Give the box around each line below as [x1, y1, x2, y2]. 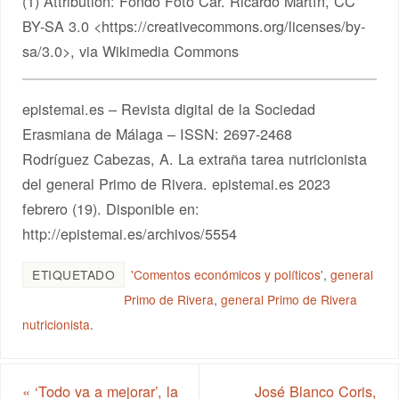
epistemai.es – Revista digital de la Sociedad [22, 98, 316, 120]
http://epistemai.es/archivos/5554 [22, 223, 238, 245]
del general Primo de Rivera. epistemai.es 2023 [22, 173, 331, 195]
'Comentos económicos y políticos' [131, 265, 324, 283]
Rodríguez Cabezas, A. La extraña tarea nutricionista [22, 148, 368, 170]
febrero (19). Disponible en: [22, 198, 200, 220]
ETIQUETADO [32, 265, 116, 283]
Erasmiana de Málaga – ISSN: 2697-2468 [22, 123, 293, 145]
